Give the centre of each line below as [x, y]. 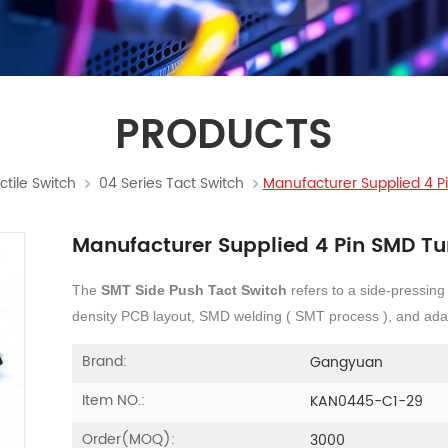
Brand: [104, 361]
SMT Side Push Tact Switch [193, 289]
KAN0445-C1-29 [367, 402]
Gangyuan [347, 363]
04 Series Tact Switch [171, 183]
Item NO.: [113, 400]
